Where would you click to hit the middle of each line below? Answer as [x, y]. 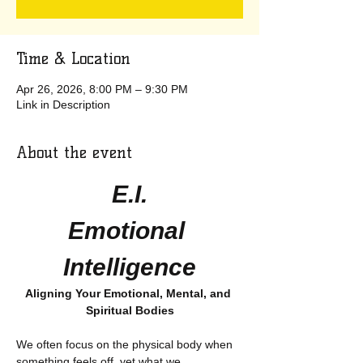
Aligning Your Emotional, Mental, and [130, 293]
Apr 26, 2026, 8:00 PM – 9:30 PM [102, 89]
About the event [74, 152]
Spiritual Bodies [130, 310]
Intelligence [130, 267]
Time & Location [73, 58]
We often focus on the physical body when [126, 344]
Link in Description [63, 105]
